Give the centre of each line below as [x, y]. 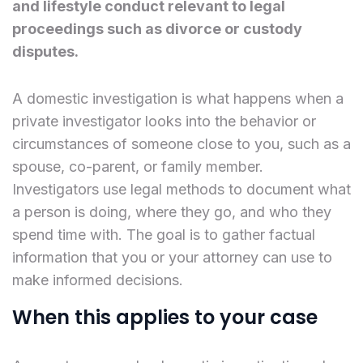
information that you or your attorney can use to [172, 257]
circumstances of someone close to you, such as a [181, 143]
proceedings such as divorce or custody [157, 28]
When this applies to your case [165, 317]
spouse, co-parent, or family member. [138, 166]
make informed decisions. [98, 280]
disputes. [45, 51]
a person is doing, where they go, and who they [172, 211]
